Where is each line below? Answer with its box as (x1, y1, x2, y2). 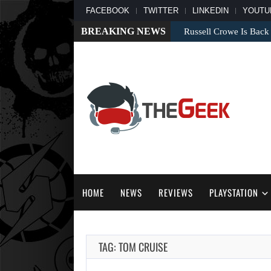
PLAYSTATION (209, 186, 258, 200)
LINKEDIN (192, 6, 229, 15)
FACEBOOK (86, 6, 129, 15)
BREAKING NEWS (81, 26, 166, 36)
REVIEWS (158, 186, 193, 200)
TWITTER (143, 6, 178, 15)
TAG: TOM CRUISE (99, 239, 168, 255)
